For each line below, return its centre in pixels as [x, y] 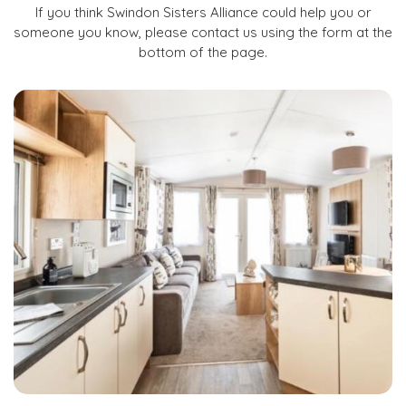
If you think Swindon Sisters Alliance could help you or [203, 12]
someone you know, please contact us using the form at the [203, 32]
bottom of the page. [203, 52]
